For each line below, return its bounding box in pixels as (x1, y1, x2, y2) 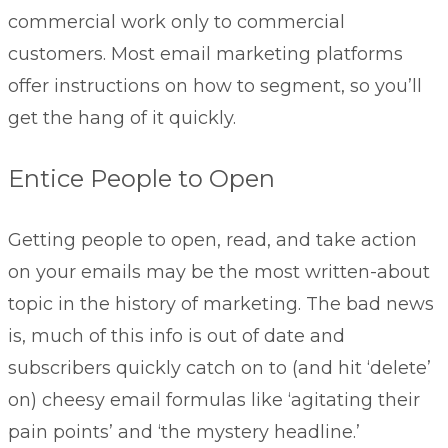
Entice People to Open (8, 164, 275, 194)
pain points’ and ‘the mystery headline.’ (8, 421, 360, 444)
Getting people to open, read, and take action (8, 229, 417, 252)
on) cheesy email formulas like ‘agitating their (8, 389, 420, 412)
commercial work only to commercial (8, 11, 345, 34)
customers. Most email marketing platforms (8, 43, 403, 66)
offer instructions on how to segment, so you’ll (8, 75, 422, 98)
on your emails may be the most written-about (8, 261, 430, 284)
